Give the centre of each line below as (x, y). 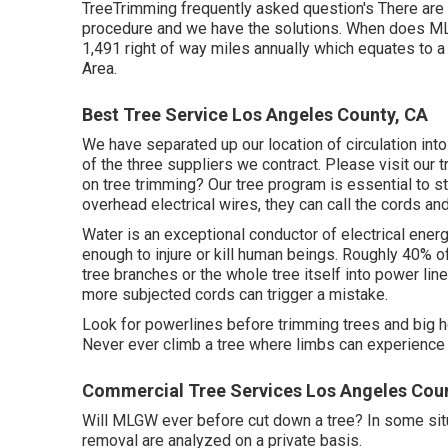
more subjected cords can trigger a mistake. (235, 294)
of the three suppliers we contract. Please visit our (260, 164)
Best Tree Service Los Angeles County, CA (255, 114)
